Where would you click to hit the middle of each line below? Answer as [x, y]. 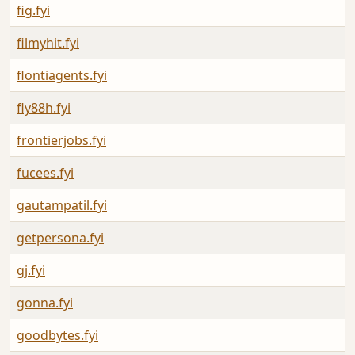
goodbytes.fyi [57, 336]
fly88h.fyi [44, 108]
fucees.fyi [45, 173]
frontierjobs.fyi [61, 141]
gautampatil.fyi [62, 206]
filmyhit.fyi [48, 43]
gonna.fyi [45, 303]
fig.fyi [33, 11]
